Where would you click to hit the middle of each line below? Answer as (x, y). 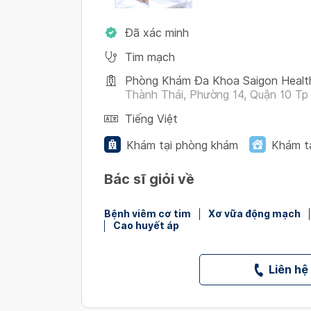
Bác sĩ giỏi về (149, 179)
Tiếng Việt (151, 119)
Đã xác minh (157, 33)
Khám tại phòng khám (182, 145)
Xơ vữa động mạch (254, 214)
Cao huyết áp (146, 226)
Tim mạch (150, 57)
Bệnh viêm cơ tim (148, 214)
